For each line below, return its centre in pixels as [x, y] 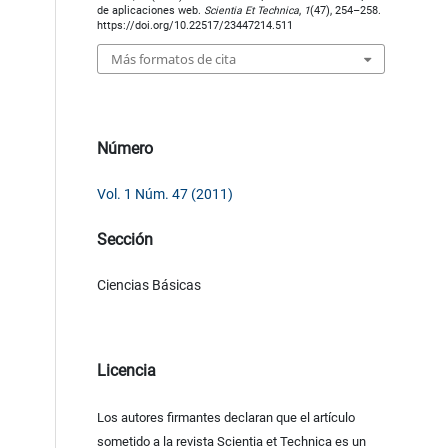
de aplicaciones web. [150, 11]
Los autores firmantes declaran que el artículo [225, 417]
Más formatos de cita [173, 58]
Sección [124, 239]
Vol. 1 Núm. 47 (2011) [164, 193]
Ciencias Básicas [148, 284]
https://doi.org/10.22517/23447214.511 [194, 26]
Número [124, 148]
